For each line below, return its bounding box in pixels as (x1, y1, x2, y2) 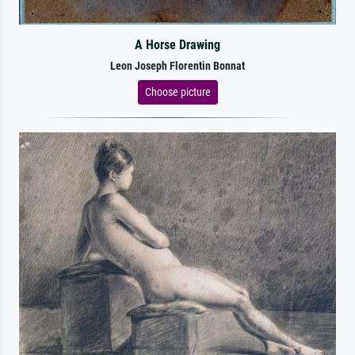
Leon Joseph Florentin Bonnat (110, 59, 245, 73)
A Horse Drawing (134, 36, 220, 52)
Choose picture (144, 85, 211, 98)
